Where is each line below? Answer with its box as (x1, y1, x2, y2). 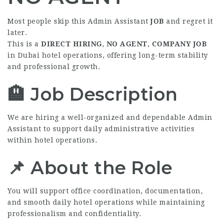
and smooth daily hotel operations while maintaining (7, 198, 205, 206)
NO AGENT (106, 40, 147, 48)
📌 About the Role (7, 157, 172, 179)
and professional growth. (7, 63, 100, 71)
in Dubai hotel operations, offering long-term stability (7, 51, 208, 59)
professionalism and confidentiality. (7, 210, 141, 218)
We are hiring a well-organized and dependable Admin (7, 113, 213, 121)
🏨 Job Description (7, 83, 178, 105)
